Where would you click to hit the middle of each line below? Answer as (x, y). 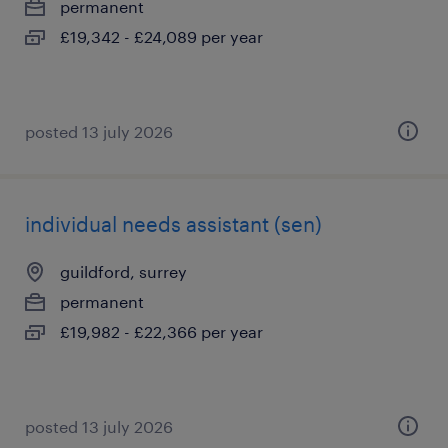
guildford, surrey (123, 271)
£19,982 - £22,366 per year (161, 331)
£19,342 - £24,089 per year (161, 36)
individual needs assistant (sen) (173, 224)
